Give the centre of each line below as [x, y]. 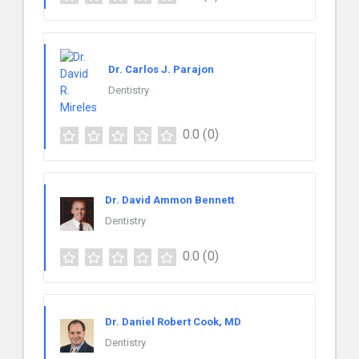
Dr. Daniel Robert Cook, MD [173, 322]
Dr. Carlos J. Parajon [161, 69]
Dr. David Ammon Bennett [169, 200]
